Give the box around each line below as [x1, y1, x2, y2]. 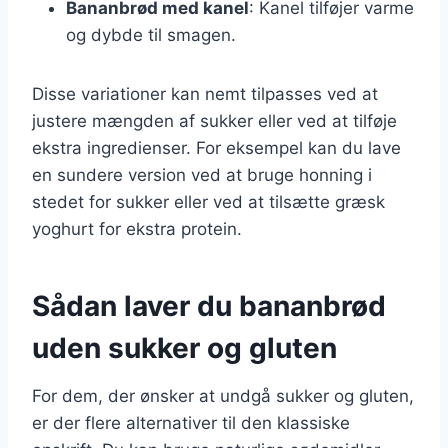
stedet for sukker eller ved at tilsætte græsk [32, 191, 385, 212]
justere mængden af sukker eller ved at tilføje [32, 110, 397, 131]
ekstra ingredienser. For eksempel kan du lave [32, 137, 401, 158]
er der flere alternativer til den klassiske [32, 412, 350, 433]
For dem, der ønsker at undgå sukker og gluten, [32, 385, 414, 406]
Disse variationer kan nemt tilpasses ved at [32, 83, 378, 104]
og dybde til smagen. [66, 24, 236, 45]
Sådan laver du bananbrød [32, 288, 386, 323]
